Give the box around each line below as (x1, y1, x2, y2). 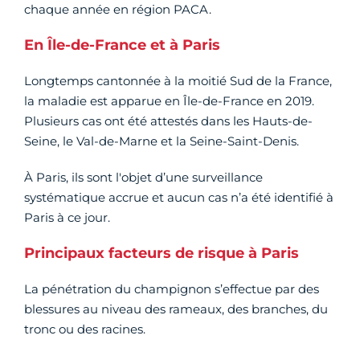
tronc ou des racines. (24, 321, 145, 337)
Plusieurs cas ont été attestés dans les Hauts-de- (24, 112, 313, 129)
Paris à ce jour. (24, 209, 110, 225)
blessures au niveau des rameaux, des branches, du (24, 301, 328, 317)
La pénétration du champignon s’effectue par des (24, 280, 319, 297)
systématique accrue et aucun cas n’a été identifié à (24, 189, 333, 205)
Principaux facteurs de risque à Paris (24, 243, 299, 262)
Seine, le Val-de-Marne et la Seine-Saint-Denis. (24, 133, 299, 149)
